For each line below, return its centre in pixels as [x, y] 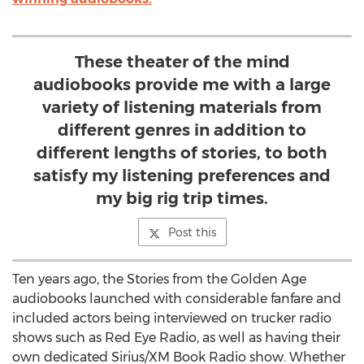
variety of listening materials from [182, 107]
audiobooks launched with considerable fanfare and [177, 299]
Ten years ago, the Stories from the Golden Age [159, 279]
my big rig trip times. [182, 198]
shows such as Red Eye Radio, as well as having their [176, 338]
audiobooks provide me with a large [182, 84]
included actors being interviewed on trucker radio [172, 318]
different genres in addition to [182, 130]
